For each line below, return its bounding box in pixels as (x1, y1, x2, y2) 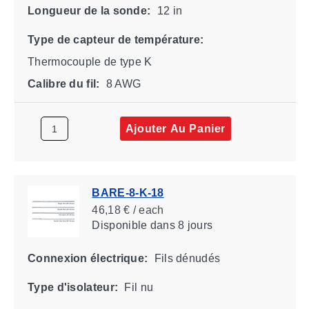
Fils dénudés (150, 252, 220, 264)
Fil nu (121, 281, 153, 293)
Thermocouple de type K (27, 55, 152, 68)
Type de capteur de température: (27, 33, 203, 46)
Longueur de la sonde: (27, 4, 150, 17)
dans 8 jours (146, 219, 212, 231)
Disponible (91, 219, 147, 231)
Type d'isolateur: (27, 281, 118, 293)
